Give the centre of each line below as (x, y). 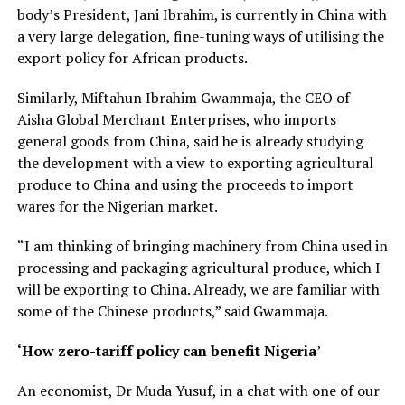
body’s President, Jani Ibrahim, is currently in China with (202, 14)
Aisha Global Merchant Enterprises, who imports (176, 119)
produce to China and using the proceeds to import (185, 184)
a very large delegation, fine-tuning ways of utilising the (200, 36)
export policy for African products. (132, 57)
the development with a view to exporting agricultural (195, 162)
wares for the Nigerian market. (117, 206)
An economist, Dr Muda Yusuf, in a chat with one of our (198, 390)
